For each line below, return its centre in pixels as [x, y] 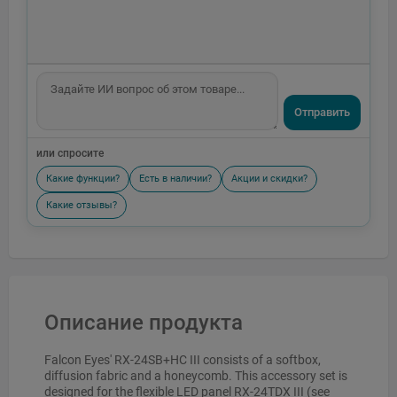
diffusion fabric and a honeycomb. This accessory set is [196, 376]
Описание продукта [144, 323]
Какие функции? [83, 179]
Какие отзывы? [82, 206]
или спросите [70, 154]
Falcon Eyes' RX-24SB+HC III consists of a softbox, [183, 360]
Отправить [322, 113]
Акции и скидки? [269, 179]
